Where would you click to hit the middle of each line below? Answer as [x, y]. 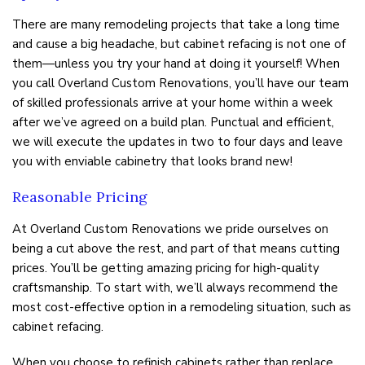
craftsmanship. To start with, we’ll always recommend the [175, 287]
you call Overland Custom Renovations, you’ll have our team [180, 83]
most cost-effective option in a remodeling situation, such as [182, 307]
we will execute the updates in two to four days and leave [178, 141]
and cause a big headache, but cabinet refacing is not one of [179, 44]
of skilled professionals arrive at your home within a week [172, 102]
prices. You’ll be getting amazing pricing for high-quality [166, 268]
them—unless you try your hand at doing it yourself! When [176, 63]
